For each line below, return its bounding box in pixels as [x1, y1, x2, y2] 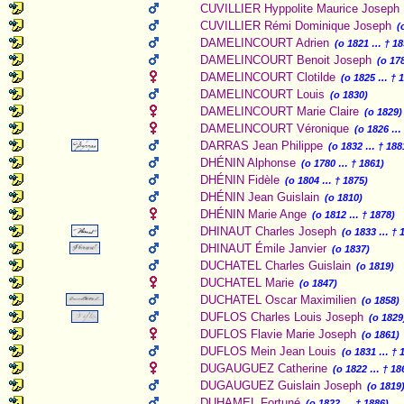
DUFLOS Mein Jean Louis [200, 344, 336, 358]
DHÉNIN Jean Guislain [200, 190, 319, 204]
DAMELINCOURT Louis [200, 87, 325, 101]
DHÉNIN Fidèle [200, 173, 280, 187]
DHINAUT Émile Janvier [200, 242, 326, 255]
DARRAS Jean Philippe [200, 139, 323, 152]
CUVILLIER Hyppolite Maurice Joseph [200, 2, 399, 15]
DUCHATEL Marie [200, 276, 294, 289]
